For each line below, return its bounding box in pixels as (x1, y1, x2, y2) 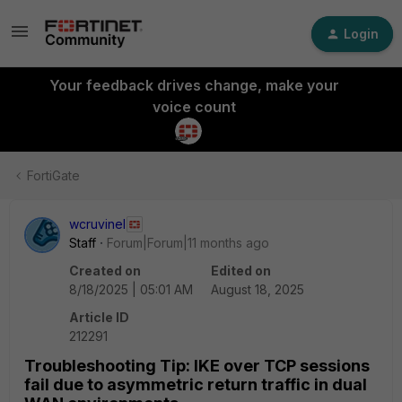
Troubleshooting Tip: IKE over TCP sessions (24, 356, 370, 375)
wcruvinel (69, 216, 126, 232)
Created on (69, 263, 141, 278)
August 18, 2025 (211, 282, 304, 297)
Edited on (211, 263, 271, 278)
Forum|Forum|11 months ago (107, 235, 269, 250)
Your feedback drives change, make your (48, 76, 339, 94)
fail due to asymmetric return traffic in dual (24, 375, 367, 394)
